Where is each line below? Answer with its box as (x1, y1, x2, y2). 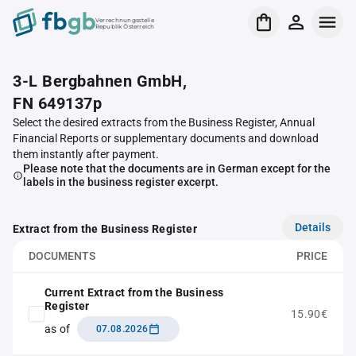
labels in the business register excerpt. (22, 176, 219, 188)
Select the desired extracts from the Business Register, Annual (13, 116, 315, 129)
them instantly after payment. (13, 148, 159, 161)
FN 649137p (13, 94, 102, 113)
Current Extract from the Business (44, 286, 224, 299)
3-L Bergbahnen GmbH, (13, 72, 187, 91)
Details (295, 220, 331, 234)
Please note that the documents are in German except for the (22, 162, 331, 175)
